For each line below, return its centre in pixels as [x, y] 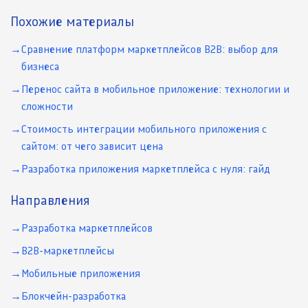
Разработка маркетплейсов [87, 228]
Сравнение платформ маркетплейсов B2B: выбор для [150, 49]
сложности [47, 107]
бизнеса [40, 67]
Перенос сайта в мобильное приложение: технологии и [155, 89]
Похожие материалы [72, 22]
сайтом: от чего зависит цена [92, 146]
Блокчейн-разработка [74, 296]
